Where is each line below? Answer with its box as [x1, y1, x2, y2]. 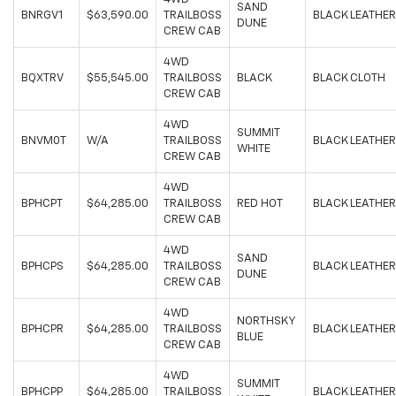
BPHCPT [21, 198, 63, 210]
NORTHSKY [237, 316, 296, 328]
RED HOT [237, 198, 283, 210]
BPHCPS [21, 261, 64, 273]
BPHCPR [21, 324, 64, 336]
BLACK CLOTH [313, 72, 385, 85]
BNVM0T [21, 135, 66, 148]
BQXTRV [21, 72, 64, 85]
